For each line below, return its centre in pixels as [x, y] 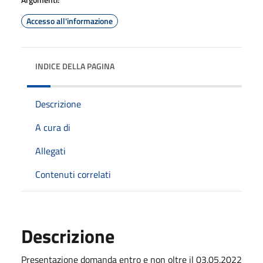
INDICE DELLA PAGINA [75, 66]
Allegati [50, 151]
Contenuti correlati [73, 174]
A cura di [53, 127]
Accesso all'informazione [70, 21]
